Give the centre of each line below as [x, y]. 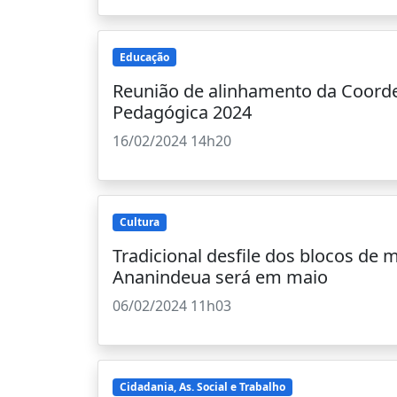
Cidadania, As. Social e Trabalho [202, 386]
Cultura [139, 222]
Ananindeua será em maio [220, 276]
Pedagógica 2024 [182, 112]
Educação [144, 57]
